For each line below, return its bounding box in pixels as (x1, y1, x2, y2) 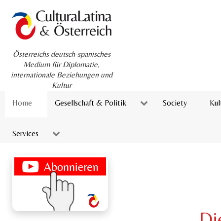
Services (12, 128, 38, 138)
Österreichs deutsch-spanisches (12, 49, 110, 59)
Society (163, 98, 187, 108)
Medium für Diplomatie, (23, 60, 100, 70)
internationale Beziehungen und (10, 70, 112, 80)
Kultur (51, 80, 72, 90)
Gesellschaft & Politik (55, 98, 126, 108)
